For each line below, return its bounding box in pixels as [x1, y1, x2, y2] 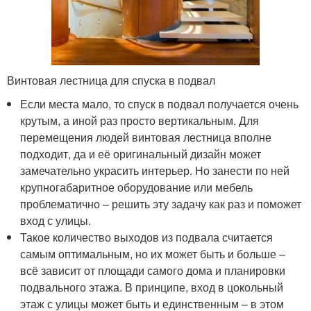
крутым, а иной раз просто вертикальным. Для [20, 112, 260, 128]
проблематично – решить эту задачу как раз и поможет [20, 195, 302, 212]
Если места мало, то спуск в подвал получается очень [20, 95, 299, 112]
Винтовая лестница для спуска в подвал [7, 72, 215, 88]
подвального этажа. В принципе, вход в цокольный [20, 278, 284, 295]
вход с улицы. [20, 212, 92, 228]
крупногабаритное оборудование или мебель [20, 178, 253, 195]
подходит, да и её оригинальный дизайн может [20, 145, 262, 162]
